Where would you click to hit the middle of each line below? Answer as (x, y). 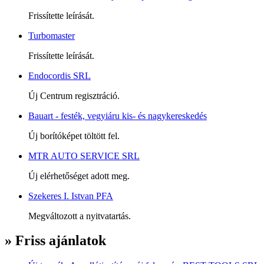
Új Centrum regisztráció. (74, 95)
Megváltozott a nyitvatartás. (80, 216)
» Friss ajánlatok (55, 241)
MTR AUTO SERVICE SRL (84, 156)
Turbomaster (52, 35)
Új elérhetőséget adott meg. (79, 176)
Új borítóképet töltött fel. (74, 136)
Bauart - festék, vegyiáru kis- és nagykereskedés (118, 115)
